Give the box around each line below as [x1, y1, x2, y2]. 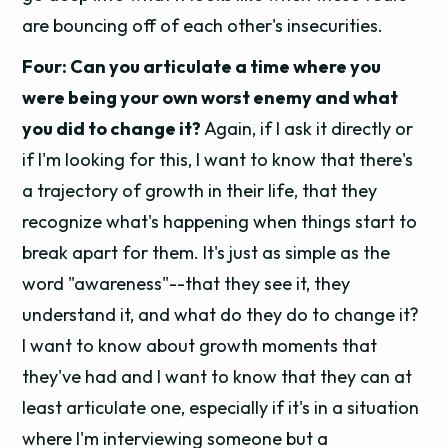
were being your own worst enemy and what [22, 86, 399, 109]
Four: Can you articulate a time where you [22, 55, 382, 78]
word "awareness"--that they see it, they [22, 272, 351, 295]
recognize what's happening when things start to [22, 210, 418, 233]
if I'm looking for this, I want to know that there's [22, 148, 414, 171]
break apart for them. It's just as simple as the [22, 241, 391, 264]
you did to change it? [22, 117, 202, 140]
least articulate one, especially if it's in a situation [22, 396, 420, 419]
